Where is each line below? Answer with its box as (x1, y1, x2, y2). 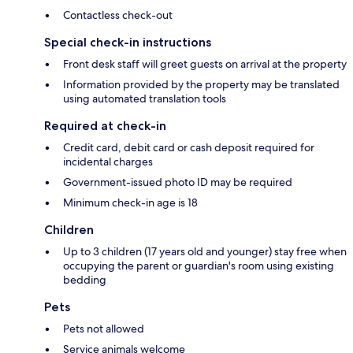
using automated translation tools (63, 91, 226, 106)
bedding (63, 273, 106, 288)
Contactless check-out (63, 8, 173, 23)
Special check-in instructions (44, 35, 211, 50)
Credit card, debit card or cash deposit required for (63, 140, 314, 155)
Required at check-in (44, 118, 166, 134)
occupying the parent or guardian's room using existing (63, 258, 334, 273)
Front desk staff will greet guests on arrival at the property (63, 57, 347, 72)
